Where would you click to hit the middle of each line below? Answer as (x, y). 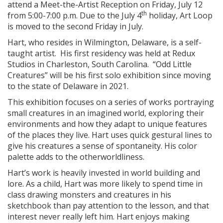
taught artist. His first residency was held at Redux (101, 53)
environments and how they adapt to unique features (107, 124)
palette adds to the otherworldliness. (78, 157)
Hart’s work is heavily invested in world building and (104, 173)
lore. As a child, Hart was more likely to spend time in (105, 184)
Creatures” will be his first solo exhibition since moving (109, 75)
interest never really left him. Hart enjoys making (99, 217)
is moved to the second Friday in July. (75, 26)
